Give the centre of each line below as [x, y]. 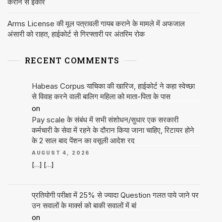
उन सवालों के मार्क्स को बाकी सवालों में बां [84, 206]
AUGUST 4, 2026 [61, 153]
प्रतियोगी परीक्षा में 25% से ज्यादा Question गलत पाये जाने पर [115, 195]
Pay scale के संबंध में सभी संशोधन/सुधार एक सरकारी [105, 120]
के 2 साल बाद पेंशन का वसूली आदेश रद [83, 141]
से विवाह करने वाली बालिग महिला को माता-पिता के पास [101, 97]
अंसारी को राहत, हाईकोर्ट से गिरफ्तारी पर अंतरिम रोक [76, 34]
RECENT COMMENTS [72, 60]
